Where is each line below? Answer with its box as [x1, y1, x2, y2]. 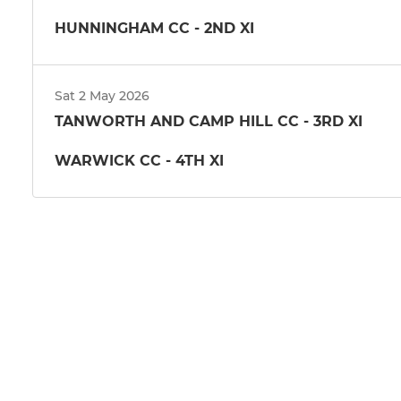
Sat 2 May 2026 [55, 88, 149, 105]
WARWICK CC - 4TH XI [55, 151, 224, 169]
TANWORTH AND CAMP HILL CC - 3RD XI [55, 112, 363, 130]
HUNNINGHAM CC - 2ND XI [55, 19, 254, 37]
